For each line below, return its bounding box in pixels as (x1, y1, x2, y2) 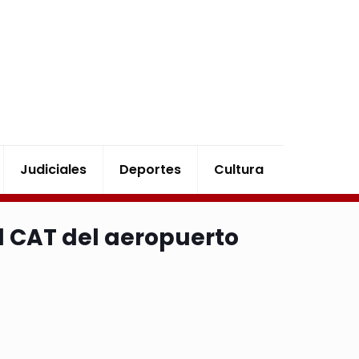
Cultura (214, 160, 264, 179)
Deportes (119, 160, 182, 179)
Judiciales (20, 160, 87, 179)
